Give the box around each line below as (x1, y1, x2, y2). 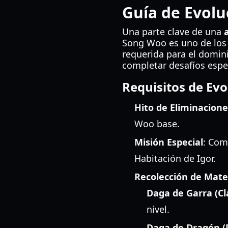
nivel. (147, 203, 169, 215)
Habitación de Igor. (134, 152, 216, 164)
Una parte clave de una (122, 25, 224, 38)
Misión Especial (134, 136, 203, 148)
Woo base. (134, 118, 180, 130)
